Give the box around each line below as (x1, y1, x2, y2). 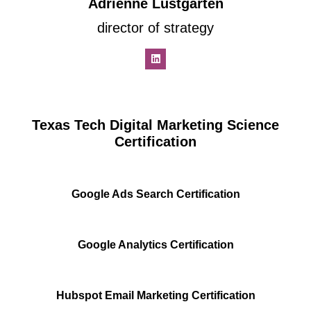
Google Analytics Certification (77, 239, 234, 251)
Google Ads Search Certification (71, 188, 240, 201)
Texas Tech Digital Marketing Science (32, 117, 279, 133)
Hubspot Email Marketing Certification (56, 289, 255, 302)
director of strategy (97, 20, 214, 36)
